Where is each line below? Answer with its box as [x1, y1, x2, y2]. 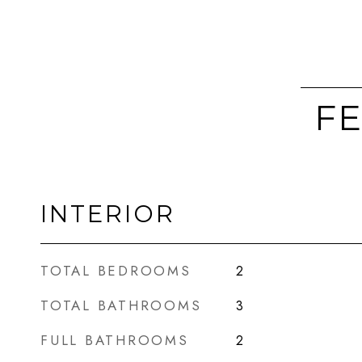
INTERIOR [40, 200, 175, 228]
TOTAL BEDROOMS [40, 261, 192, 280]
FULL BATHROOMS [40, 330, 189, 350]
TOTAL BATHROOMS [40, 296, 202, 315]
